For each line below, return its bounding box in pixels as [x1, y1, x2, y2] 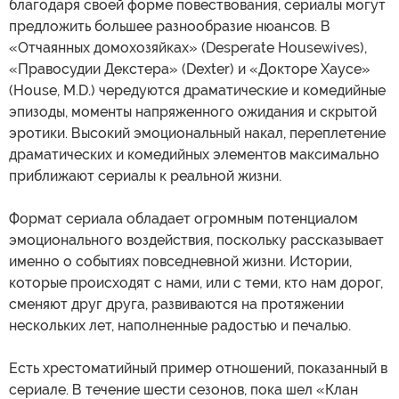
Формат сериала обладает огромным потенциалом [9, 210, 358, 228]
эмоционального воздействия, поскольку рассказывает [9, 232, 384, 249]
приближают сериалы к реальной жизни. [9, 167, 281, 185]
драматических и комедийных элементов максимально [9, 146, 379, 164]
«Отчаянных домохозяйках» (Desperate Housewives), [9, 39, 367, 57]
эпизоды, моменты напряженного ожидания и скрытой [9, 103, 377, 121]
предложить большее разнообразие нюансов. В [9, 18, 330, 36]
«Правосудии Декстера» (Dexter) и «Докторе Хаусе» [9, 61, 370, 78]
